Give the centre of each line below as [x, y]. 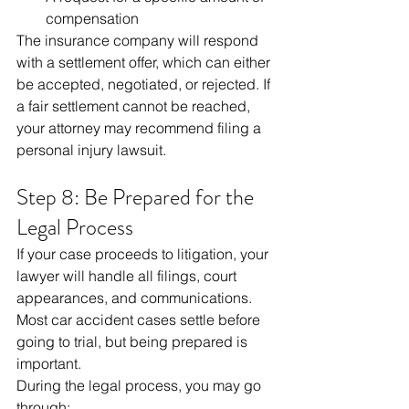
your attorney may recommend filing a [141, 128]
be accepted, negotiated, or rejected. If [145, 84]
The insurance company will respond [139, 41]
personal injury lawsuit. [91, 150]
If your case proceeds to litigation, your [144, 254]
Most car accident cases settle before [140, 320]
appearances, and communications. [136, 298]
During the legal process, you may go [141, 386]
